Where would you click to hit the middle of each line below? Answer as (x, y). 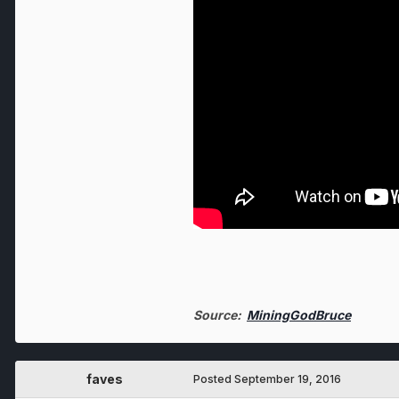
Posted (214, 379)
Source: (220, 315)
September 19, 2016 (288, 379)
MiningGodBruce (299, 315)
